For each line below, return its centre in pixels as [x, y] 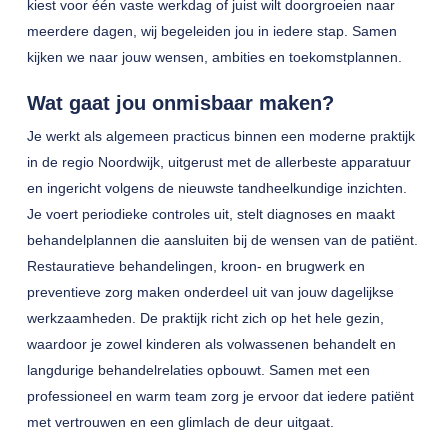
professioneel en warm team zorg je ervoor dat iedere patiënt [220, 396]
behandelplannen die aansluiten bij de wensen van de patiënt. [222, 240]
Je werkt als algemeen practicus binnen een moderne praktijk [220, 136]
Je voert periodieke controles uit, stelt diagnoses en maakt [210, 214]
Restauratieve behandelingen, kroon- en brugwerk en [195, 266]
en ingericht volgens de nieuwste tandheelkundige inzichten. [216, 188]
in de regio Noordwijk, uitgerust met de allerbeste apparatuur [218, 162]
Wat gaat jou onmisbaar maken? [180, 103]
